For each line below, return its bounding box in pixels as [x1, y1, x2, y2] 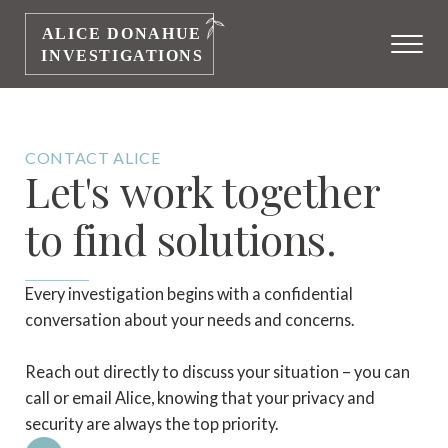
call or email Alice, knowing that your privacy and [25, 387, 376, 407]
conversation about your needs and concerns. [25, 309, 355, 329]
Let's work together [25, 162, 380, 219]
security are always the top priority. [25, 413, 279, 433]
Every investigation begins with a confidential [25, 283, 354, 303]
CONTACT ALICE [25, 148, 161, 167]
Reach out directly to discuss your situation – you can [25, 361, 411, 381]
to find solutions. [25, 210, 337, 267]
